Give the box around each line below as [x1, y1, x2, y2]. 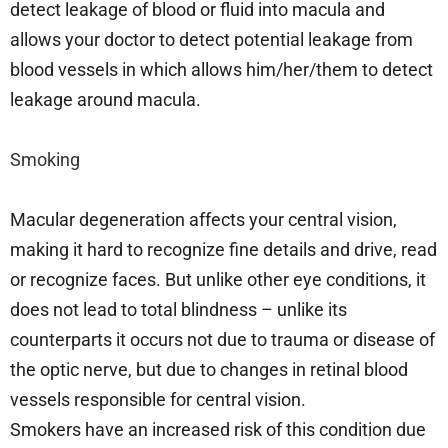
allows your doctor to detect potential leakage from [10, 28, 413, 50]
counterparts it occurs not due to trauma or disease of [10, 328, 435, 350]
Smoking [10, 148, 80, 170]
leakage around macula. [10, 88, 201, 110]
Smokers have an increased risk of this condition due [10, 418, 426, 440]
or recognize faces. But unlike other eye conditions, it [10, 268, 426, 290]
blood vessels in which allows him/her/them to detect [10, 58, 433, 80]
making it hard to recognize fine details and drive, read [10, 238, 437, 260]
